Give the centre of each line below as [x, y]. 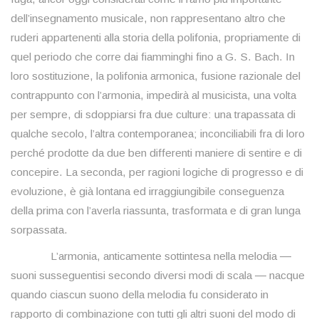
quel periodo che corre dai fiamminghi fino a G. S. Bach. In [153, 57]
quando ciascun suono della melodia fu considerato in [140, 295]
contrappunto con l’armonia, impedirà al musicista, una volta [153, 95]
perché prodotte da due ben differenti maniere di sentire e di [156, 153]
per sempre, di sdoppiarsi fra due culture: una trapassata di [153, 115]
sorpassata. [39, 230]
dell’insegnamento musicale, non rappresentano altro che [148, 19]
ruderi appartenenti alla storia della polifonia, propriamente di [156, 38]
